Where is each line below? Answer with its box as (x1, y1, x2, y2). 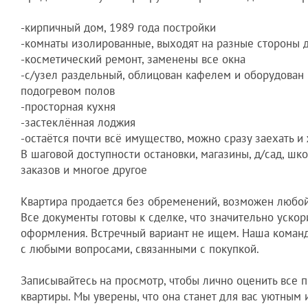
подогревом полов (21, 83, 115, 99)
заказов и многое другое (21, 162, 147, 178)
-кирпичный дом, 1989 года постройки (21, 20, 216, 36)
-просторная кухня (21, 99, 115, 115)
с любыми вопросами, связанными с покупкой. (21, 241, 259, 257)
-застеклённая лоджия (21, 115, 135, 131)
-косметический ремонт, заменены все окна (21, 52, 245, 67)
